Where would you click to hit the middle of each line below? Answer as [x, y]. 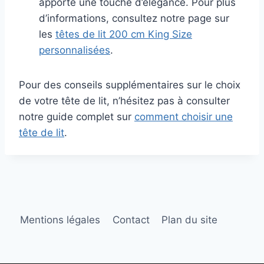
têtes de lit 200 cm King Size [124, 34]
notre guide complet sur [77, 116]
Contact [131, 220]
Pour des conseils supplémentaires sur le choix [130, 85]
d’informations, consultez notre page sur [134, 18]
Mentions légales [60, 220]
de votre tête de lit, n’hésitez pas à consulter [124, 100]
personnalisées [75, 50]
